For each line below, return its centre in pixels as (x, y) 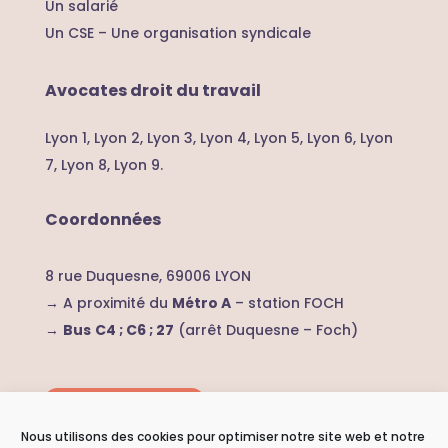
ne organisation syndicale (215, 33)
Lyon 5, (280, 138)
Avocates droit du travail (152, 91)
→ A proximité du (108, 303)
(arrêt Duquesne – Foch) (265, 330)
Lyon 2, (120, 138)
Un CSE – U (82, 33)
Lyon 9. (138, 165)
